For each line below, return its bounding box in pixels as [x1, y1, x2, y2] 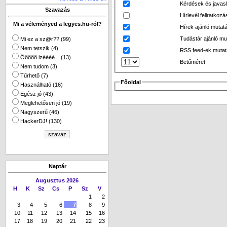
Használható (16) [20, 82, 63, 88]
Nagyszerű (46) [20, 109, 59, 115]
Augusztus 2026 [35, 177, 79, 183]
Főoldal [121, 79, 141, 85]
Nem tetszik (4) [20, 45, 58, 51]
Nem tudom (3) [20, 63, 57, 69]
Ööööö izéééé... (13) [20, 54, 71, 60]
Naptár [48, 163, 66, 169]
